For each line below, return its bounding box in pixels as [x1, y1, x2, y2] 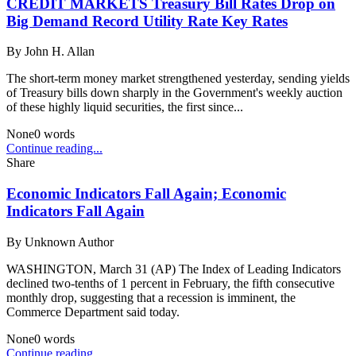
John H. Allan [25, 44, 95, 59]
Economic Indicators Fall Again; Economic [6, 184, 286, 202]
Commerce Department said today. [6, 304, 180, 319]
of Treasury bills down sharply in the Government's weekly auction [6, 86, 342, 100]
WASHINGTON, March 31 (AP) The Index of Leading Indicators [6, 261, 341, 276]
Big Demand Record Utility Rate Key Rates [6, 12, 288, 29]
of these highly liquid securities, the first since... [6, 100, 243, 114]
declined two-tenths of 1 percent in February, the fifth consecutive [6, 276, 335, 290]
